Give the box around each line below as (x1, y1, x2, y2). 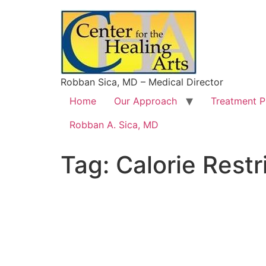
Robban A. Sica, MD (69, 119, 159, 131)
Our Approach (114, 95, 177, 107)
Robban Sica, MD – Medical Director (61, 76, 223, 88)
